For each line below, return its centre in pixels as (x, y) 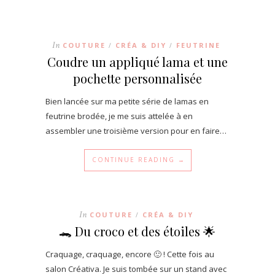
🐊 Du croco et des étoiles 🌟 (137, 231)
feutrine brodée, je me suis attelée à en (119, 116)
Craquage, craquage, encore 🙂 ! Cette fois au (130, 254)
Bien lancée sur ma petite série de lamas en (127, 101)
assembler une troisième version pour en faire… (136, 131)
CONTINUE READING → (138, 160)
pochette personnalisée (137, 78)
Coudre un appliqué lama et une (137, 62)
